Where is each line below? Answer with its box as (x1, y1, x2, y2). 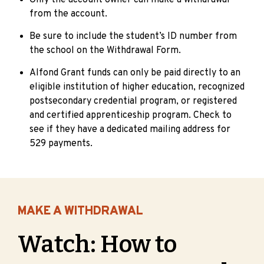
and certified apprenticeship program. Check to (29, 110, 232, 122)
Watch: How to (18, 230, 177, 259)
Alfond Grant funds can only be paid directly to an (29, 67, 240, 80)
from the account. (29, 8, 107, 21)
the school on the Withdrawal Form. (29, 45, 181, 57)
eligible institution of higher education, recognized (29, 81, 245, 94)
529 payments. (29, 138, 93, 150)
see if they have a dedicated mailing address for (29, 124, 230, 136)
